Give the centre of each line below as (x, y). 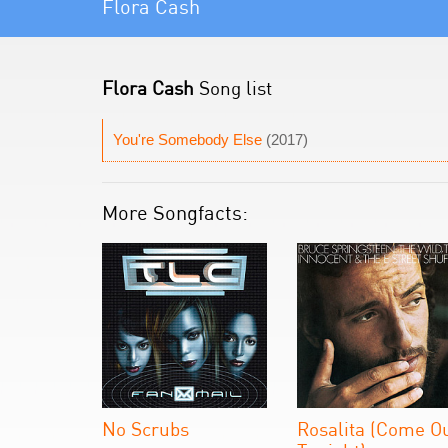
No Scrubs (145, 428)
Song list (233, 87)
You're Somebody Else (187, 139)
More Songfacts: (175, 212)
